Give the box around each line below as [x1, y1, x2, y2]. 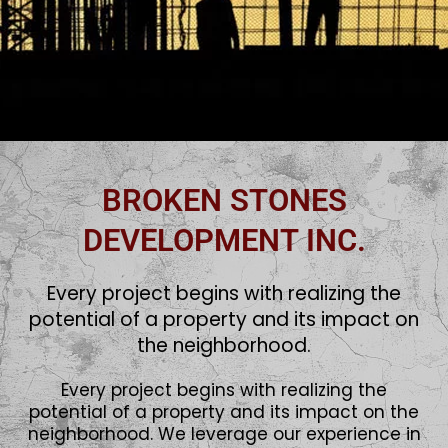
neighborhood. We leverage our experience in [27, 422, 421, 446]
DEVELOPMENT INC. [82, 222, 366, 259]
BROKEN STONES [101, 182, 347, 219]
